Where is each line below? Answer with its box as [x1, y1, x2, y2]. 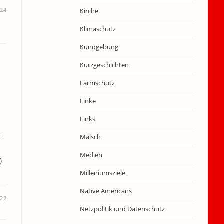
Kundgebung [79, 42, 118, 51]
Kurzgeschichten [79, 60, 129, 69]
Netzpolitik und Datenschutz [79, 204, 165, 213]
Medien [79, 150, 102, 159]
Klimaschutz [79, 24, 116, 33]
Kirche [79, 6, 98, 15]
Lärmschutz [79, 78, 115, 87]
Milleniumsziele [79, 168, 125, 177]
